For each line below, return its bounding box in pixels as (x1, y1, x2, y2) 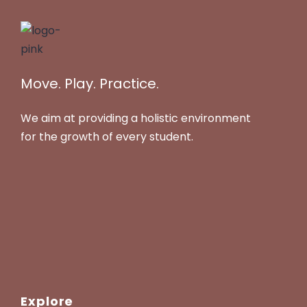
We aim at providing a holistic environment (21, 110, 251, 126)
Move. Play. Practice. (21, 74, 159, 93)
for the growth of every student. (21, 129, 193, 145)
